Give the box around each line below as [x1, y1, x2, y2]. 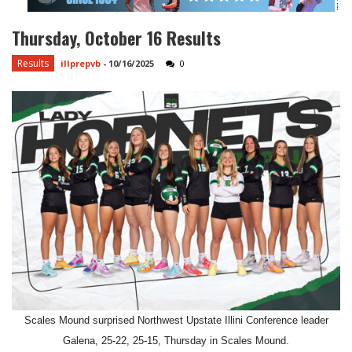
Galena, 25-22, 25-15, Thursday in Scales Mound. [63, 334, 289, 346]
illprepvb [60, 57, 101, 70]
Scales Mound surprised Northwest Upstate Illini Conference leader [24, 313, 328, 326]
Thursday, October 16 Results [12, 25, 221, 51]
